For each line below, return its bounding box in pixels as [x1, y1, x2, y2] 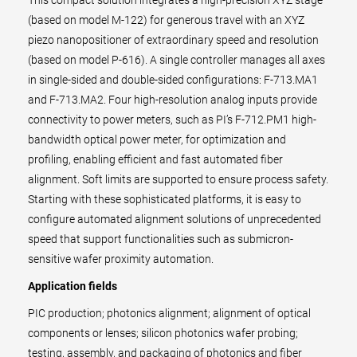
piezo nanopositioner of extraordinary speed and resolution [28, 33, 319, 46]
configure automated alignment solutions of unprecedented [28, 213, 321, 226]
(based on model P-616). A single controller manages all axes [28, 53, 325, 66]
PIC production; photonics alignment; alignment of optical [28, 307, 311, 320]
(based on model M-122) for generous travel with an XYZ [28, 14, 304, 26]
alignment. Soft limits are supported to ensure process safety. [28, 173, 328, 186]
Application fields [28, 280, 117, 292]
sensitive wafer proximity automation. [28, 253, 214, 265]
